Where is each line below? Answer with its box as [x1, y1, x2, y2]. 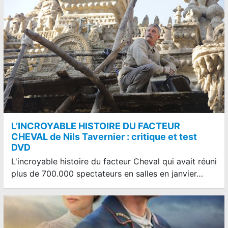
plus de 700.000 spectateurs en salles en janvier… [11, 168, 203, 179]
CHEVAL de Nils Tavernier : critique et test [11, 131, 197, 142]
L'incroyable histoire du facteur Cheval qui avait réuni [11, 156, 217, 166]
